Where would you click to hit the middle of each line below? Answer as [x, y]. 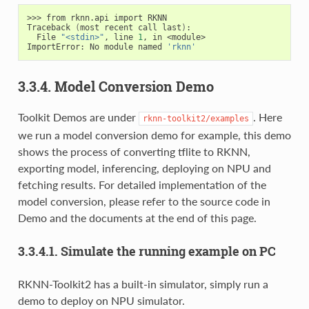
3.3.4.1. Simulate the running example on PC [147, 251]
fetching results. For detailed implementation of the [142, 184]
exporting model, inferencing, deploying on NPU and [144, 168]
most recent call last [130, 27]
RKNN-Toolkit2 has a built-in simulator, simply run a [143, 284]
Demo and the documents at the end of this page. [137, 217]
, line [121, 37]
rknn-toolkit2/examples [196, 118]
